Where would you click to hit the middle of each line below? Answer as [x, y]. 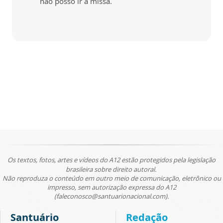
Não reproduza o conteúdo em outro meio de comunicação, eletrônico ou [111, 178]
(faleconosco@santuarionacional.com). [111, 196]
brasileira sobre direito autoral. [111, 169]
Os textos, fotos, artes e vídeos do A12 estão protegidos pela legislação [111, 160]
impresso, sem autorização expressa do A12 [111, 187]
